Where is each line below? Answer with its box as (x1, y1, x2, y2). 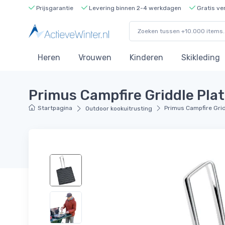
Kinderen (130, 53, 163, 63)
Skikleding (181, 53, 220, 63)
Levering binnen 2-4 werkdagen (87, 4, 181, 12)
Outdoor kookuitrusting (85, 104, 152, 112)
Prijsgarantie (35, 4, 73, 12)
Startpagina (38, 104, 73, 111)
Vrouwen (78, 53, 111, 63)
